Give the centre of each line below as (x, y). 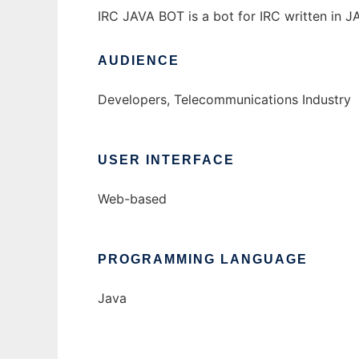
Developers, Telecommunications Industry (224, 100)
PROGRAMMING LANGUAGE (203, 260)
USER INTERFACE (166, 160)
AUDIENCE (139, 61)
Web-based (132, 199)
